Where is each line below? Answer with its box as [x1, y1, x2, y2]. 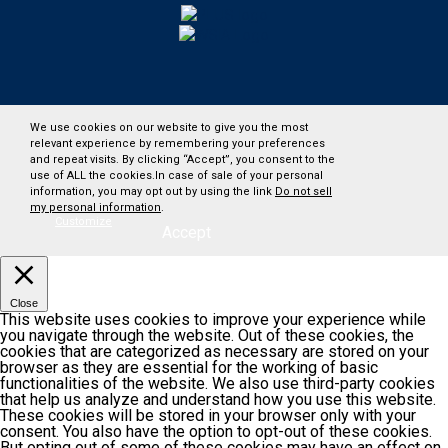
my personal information [30, 200, 161, 214]
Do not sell [275, 184, 332, 198]
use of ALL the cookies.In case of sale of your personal [30, 168, 323, 182]
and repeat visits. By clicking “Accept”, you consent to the [30, 152, 335, 166]
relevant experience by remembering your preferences [30, 136, 325, 150]
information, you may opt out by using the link [30, 184, 275, 198]
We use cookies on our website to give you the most [30, 120, 308, 134]
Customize [55, 214, 112, 228]
